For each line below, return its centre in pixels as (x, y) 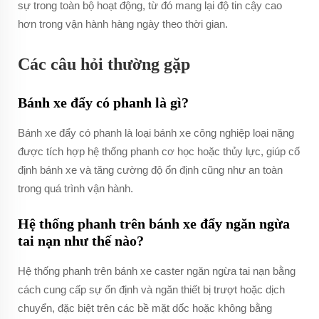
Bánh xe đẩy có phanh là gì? (103, 103)
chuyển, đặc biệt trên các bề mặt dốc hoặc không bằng (145, 308)
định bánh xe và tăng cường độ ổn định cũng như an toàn (150, 170)
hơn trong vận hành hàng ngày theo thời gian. (123, 24)
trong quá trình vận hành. (75, 188)
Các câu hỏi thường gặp (104, 64)
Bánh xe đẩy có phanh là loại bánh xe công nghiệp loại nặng (156, 133)
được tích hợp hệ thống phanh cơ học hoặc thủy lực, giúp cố (159, 151)
